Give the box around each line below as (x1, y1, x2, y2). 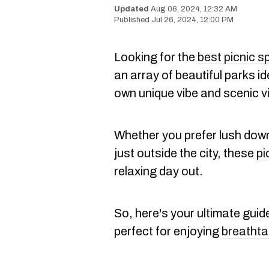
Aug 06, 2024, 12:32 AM (151, 5, 237, 13)
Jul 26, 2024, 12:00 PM (151, 16, 234, 24)
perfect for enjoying (114, 225, 222, 238)
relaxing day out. (114, 165, 203, 178)
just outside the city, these (114, 147, 256, 160)
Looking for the (114, 50, 198, 64)
